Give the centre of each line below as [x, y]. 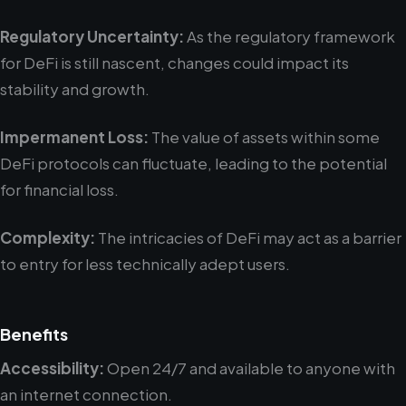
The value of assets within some [264, 137]
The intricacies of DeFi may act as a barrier [248, 237]
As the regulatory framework [290, 36]
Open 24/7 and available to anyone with [250, 368]
